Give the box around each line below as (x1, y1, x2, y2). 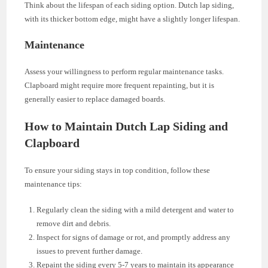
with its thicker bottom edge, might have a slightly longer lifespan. (25, 14, 240, 24)
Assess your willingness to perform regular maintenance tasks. (25, 67, 224, 77)
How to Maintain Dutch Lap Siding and (25, 120, 229, 133)
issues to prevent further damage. (36, 246, 143, 256)
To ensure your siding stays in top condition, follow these (25, 166, 211, 175)
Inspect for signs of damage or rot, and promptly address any (36, 233, 231, 242)
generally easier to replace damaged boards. (25, 95, 166, 104)
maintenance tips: (25, 179, 83, 189)
